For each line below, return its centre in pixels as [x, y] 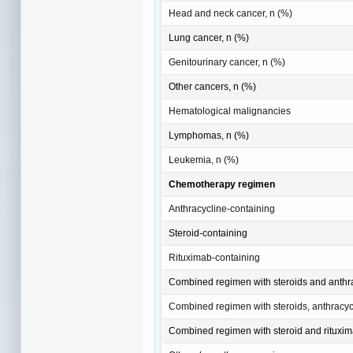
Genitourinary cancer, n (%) [227, 63]
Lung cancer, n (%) [209, 38]
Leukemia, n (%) [204, 160]
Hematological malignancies [230, 111]
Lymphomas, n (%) [209, 136]
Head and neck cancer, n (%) [230, 14]
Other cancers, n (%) [212, 87]
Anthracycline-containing [222, 209]
